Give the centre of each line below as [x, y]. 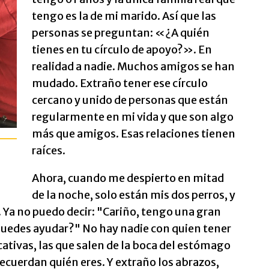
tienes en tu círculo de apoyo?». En [122, 50]
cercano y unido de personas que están [130, 100]
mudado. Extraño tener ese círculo [119, 83]
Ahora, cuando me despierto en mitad [128, 178]
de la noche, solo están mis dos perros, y [133, 195]
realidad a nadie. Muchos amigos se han [133, 66]
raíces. [48, 150]
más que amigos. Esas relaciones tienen [133, 134]
